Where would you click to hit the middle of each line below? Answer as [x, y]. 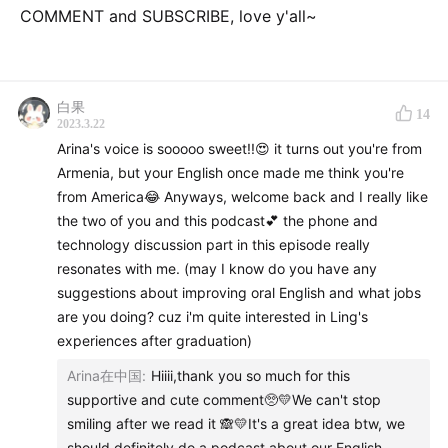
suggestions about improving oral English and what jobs [239, 292]
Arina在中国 [104, 375]
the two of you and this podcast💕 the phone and [69, 220]
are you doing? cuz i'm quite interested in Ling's [212, 316]
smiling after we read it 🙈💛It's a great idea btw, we [236, 423]
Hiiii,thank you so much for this [250, 375]
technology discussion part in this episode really [213, 244]
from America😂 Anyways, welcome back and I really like [242, 196]
